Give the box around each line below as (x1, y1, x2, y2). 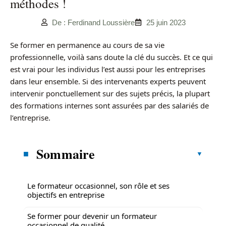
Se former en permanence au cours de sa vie (10, 39, 164, 50)
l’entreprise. (10, 112, 50, 123)
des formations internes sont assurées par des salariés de (10, 100, 209, 110)
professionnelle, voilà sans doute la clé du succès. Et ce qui (10, 51, 213, 62)
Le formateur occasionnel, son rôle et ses (27, 180, 169, 191)
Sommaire (36, 144, 95, 163)
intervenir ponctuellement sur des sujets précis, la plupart (10, 88, 210, 98)
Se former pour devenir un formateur (27, 210, 157, 221)
